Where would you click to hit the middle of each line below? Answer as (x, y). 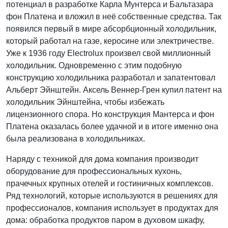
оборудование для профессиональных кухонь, (94, 171)
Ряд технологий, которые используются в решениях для (112, 196)
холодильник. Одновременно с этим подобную (94, 65)
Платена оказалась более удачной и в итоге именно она (112, 126)
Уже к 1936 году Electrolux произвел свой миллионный (108, 53)
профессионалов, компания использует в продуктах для (112, 208)
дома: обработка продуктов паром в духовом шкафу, (105, 220)
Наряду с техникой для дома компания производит (102, 159)
